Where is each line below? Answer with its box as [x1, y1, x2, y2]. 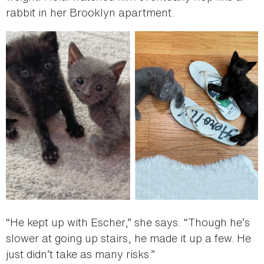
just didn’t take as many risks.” [6, 246, 155, 262]
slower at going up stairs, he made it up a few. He [6, 230, 251, 246]
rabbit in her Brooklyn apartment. [6, 4, 174, 20]
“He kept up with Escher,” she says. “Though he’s [6, 214, 250, 230]
